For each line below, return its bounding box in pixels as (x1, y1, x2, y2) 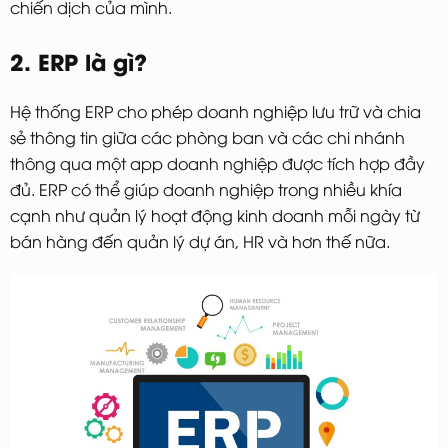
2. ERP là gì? (10, 44, 147, 77)
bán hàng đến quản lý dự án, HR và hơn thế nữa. (10, 229, 390, 252)
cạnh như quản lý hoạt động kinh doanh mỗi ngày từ (10, 203, 420, 226)
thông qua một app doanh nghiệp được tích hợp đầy (10, 151, 425, 174)
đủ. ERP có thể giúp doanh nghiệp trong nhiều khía (10, 177, 402, 200)
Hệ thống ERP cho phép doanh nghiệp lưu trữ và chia (10, 99, 421, 122)
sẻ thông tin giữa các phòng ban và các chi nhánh (10, 125, 405, 148)
